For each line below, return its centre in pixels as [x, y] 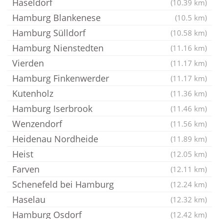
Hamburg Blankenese [56, 18]
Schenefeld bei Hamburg [63, 184]
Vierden [28, 63]
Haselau [29, 199]
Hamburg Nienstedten [58, 48]
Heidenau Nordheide [55, 139]
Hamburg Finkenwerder [61, 78]
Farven [26, 169]
